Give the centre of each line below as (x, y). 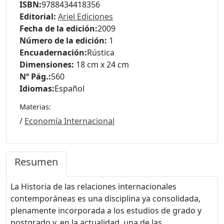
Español (69, 88)
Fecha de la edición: (58, 28)
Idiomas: (37, 88)
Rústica (101, 52)
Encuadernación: (53, 52)
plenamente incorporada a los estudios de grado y (106, 210)
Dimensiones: (47, 64)
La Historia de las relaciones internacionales (93, 186)
